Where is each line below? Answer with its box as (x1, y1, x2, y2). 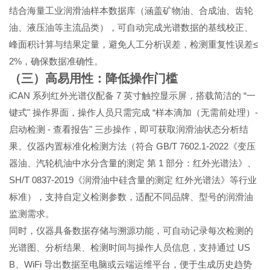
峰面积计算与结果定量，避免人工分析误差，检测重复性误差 (9, 39, 254, 49)
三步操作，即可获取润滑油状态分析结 (95, 124, 249, 134)
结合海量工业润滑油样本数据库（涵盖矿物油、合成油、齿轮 (9, 5, 254, 16)
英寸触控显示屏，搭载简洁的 (124, 90, 244, 101)
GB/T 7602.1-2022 (156, 140, 229, 151)
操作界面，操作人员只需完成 (33, 107, 153, 118)
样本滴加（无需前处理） (155, 107, 256, 118)
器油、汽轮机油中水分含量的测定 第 (9, 158, 159, 168)
